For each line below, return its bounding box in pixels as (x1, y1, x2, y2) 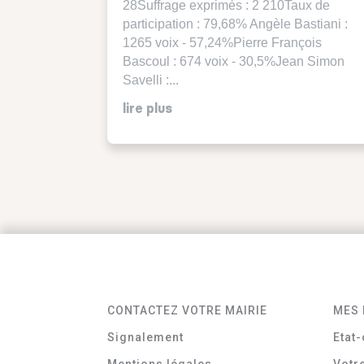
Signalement (107, 330, 184, 344)
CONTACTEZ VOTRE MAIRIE (107, 303, 267, 317)
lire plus (123, 102, 172, 116)
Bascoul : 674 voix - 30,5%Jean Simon (123, 54, 344, 69)
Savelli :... (123, 73, 179, 88)
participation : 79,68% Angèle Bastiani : (123, 17, 348, 32)
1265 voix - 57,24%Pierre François (123, 36, 322, 50)
